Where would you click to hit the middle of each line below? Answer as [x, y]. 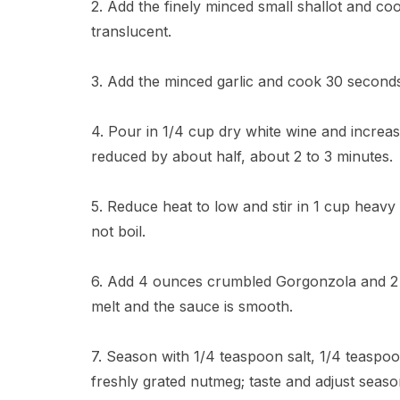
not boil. [118, 231]
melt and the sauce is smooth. [192, 306]
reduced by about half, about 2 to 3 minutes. [242, 156]
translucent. [131, 31]
